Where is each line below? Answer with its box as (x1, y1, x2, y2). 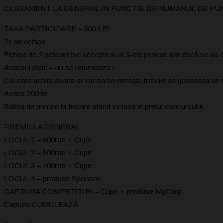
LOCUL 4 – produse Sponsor (4, 174, 100, 183)
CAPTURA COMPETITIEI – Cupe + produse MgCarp (4, 187, 182, 196)
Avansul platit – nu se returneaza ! (4, 63, 114, 72)
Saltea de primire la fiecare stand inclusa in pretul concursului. (4, 102, 205, 111)
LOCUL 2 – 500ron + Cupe (4, 148, 92, 157)
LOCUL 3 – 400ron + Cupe (4, 161, 92, 170)
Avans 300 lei (4, 89, 48, 98)
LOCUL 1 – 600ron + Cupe (4, 135, 92, 144)
